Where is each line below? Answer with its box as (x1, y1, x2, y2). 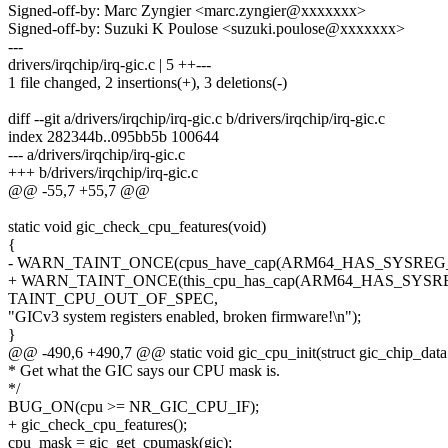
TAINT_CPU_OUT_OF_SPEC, (8, 290, 218, 308)
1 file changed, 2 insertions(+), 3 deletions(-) (8, 74, 287, 92)
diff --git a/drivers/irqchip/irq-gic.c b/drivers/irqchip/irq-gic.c (8, 110, 385, 128)
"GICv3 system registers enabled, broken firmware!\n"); (8, 308, 361, 326)
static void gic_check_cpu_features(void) (8, 218, 266, 236)
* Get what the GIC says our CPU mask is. (8, 362, 280, 380)
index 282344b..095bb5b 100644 (8, 128, 219, 146)
